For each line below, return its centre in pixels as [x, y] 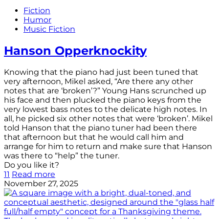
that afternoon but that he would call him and [94, 137]
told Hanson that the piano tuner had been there [100, 128]
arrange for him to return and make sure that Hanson [108, 147]
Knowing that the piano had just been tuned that [101, 72]
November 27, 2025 [41, 184]
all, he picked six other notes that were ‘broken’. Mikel [108, 119]
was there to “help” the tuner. [62, 156]
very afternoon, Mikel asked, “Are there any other [99, 82]
